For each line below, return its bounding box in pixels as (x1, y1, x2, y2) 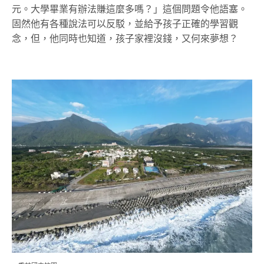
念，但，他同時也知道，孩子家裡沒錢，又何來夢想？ (12, 33, 238, 44)
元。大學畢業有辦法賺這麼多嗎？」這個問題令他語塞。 (12, 4, 247, 14)
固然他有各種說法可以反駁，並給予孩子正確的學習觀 (12, 18, 238, 29)
